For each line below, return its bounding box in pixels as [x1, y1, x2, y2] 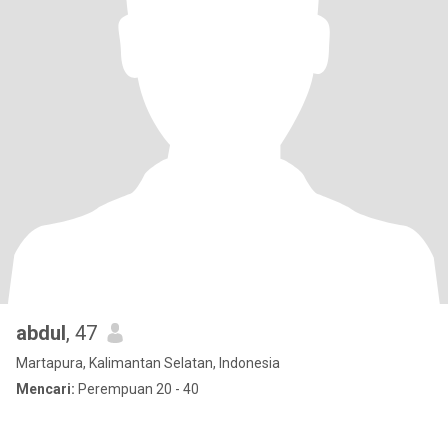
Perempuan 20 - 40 [75, 381, 199, 397]
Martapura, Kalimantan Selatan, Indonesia [16, 355, 280, 371]
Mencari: [16, 381, 75, 397]
